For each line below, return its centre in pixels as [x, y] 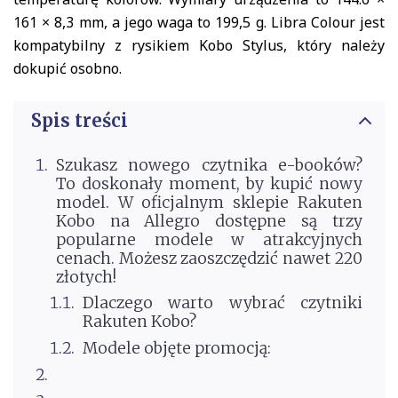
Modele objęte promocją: [176, 348]
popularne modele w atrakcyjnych [209, 239]
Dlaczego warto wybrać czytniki [222, 303]
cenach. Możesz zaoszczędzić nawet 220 [209, 258]
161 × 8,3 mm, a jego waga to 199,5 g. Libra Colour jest [199, 22]
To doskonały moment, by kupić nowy [209, 183]
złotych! [88, 277]
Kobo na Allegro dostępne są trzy [209, 221]
